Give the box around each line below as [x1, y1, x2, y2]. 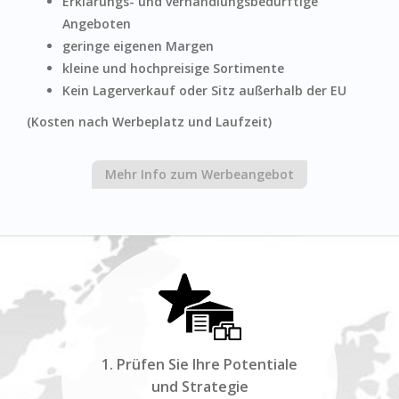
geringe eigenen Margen [62, 37, 214, 54]
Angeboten [62, 15, 131, 32]
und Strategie [151, 376, 248, 396]
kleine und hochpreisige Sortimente [62, 60, 284, 77]
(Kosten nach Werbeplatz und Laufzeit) [27, 113, 304, 130]
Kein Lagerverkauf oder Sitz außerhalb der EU [62, 82, 346, 99]
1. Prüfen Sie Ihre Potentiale [102, 354, 297, 374]
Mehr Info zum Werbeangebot [105, 166, 294, 183]
